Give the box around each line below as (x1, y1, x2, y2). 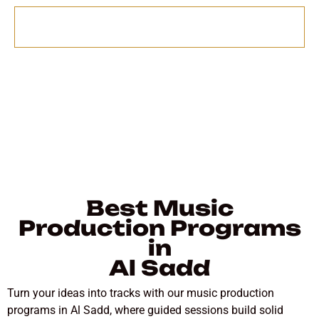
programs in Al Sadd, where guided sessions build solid (7, 303, 283, 317)
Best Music (85, 194, 234, 221)
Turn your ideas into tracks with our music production (7, 286, 274, 300)
